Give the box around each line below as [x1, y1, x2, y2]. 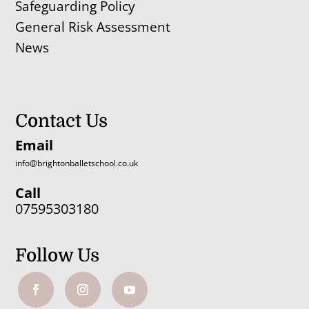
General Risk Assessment [15, 17, 175, 36]
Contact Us [15, 110, 108, 131]
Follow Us [15, 245, 100, 266]
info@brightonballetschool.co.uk [15, 157, 139, 169]
